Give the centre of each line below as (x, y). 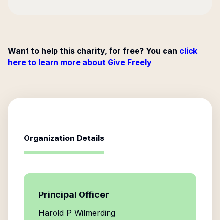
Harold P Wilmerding (77, 213)
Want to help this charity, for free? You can (93, 51)
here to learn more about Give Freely (80, 62)
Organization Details (64, 138)
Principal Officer (74, 195)
